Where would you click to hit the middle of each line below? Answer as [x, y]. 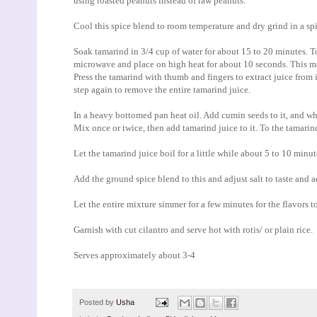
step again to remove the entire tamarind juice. [162, 89]
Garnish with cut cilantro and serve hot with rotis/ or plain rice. [193, 229]
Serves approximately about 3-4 [134, 255]
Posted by [98, 302]
